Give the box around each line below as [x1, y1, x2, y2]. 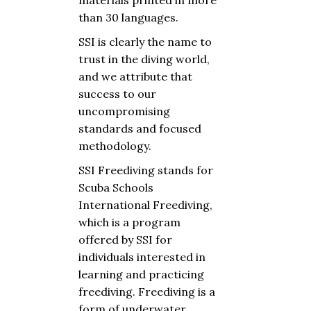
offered [78, 233, 119, 246]
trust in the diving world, [78, 52, 210, 66]
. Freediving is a [133, 285, 215, 299]
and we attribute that [78, 69, 192, 83]
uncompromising [78, 104, 170, 118]
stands [158, 163, 194, 177]
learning [78, 267, 123, 281]
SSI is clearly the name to [78, 35, 212, 49]
